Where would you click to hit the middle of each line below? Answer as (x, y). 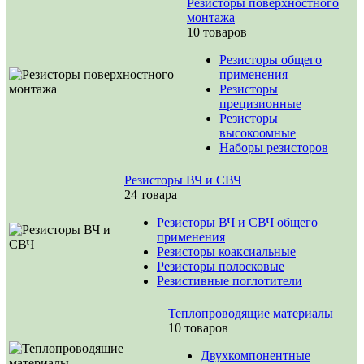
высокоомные (258, 133)
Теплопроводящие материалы (251, 313)
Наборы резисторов (274, 147)
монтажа (211, 17)
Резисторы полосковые (221, 266)
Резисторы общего (271, 60)
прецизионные (260, 104)
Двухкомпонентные (256, 355)
